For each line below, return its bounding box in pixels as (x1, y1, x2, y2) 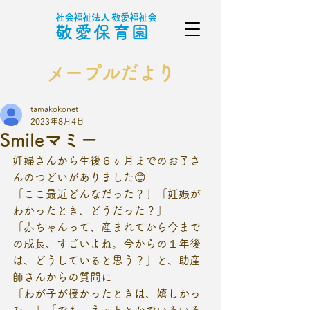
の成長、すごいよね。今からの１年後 (12, 238, 201, 249)
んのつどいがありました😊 (12, 172, 146, 183)
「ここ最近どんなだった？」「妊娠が (12, 188, 201, 199)
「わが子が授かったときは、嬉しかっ (12, 288, 201, 299)
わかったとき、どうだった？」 (12, 205, 167, 216)
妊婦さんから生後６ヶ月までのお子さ (12, 155, 201, 166)
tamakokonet (30, 104, 78, 113)
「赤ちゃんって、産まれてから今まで (12, 221, 201, 232)
